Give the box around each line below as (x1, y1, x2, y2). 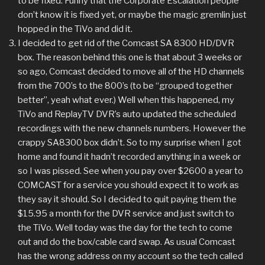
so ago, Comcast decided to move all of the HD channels (18, 66, 244, 77)
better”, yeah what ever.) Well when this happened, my (18, 95, 234, 106)
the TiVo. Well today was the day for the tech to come (18, 222, 232, 234)
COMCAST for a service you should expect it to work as (18, 180, 239, 191)
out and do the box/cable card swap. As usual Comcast (18, 237, 235, 248)
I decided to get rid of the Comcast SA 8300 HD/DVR (18, 38, 234, 49)
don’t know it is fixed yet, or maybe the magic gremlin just (18, 9, 247, 21)
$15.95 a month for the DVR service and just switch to (18, 208, 234, 219)
